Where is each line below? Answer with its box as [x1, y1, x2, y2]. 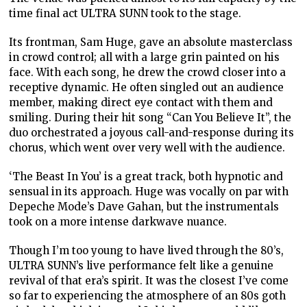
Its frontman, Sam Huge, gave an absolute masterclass [9, 36, 293, 49]
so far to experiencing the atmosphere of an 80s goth [9, 289, 286, 303]
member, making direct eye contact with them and [9, 96, 273, 110]
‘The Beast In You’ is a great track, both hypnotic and [9, 170, 284, 184]
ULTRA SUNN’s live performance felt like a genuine [9, 259, 274, 273]
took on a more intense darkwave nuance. [9, 215, 230, 229]
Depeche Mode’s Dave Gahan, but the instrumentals [9, 200, 280, 214]
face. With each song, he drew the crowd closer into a [9, 66, 286, 79]
